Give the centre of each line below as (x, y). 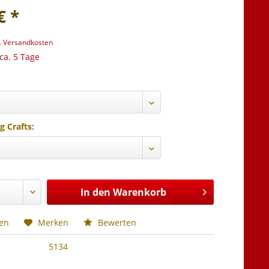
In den (95, 192)
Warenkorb (139, 192)
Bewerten (116, 222)
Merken (53, 222)
